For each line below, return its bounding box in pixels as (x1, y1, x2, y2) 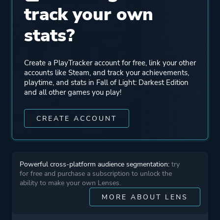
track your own (24, 2, 153, 27)
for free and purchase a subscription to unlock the (20, 169, 172, 179)
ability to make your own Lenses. (20, 178, 121, 188)
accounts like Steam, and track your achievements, (24, 68, 189, 78)
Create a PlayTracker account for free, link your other (24, 58, 196, 68)
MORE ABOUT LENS (102, 192, 188, 202)
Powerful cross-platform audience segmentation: (20, 160, 171, 169)
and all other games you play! (24, 87, 121, 98)
